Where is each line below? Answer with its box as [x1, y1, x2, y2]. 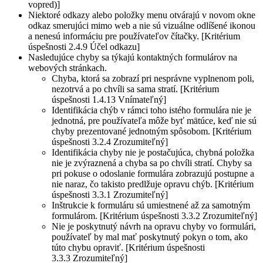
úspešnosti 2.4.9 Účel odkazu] [28, 41, 140, 52]
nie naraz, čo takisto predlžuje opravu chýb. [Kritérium [52, 178, 254, 189]
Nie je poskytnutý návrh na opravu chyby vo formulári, [52, 221, 256, 231]
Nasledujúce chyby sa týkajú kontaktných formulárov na [28, 52, 237, 62]
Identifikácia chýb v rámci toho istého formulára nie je [52, 104, 251, 115]
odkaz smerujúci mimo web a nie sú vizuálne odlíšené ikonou [28, 20, 255, 31]
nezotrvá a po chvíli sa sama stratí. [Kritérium [52, 83, 219, 94]
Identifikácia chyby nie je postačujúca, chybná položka [52, 147, 254, 157]
